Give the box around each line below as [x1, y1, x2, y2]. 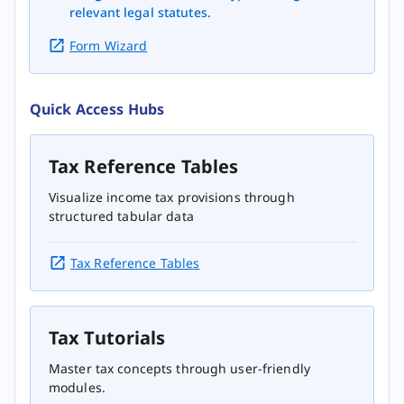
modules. [49, 379, 106, 397]
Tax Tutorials [49, 326, 166, 351]
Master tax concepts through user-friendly [49, 360, 310, 378]
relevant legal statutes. [69, 4, 211, 22]
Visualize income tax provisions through [49, 188, 295, 207]
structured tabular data [49, 207, 194, 225]
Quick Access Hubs [30, 99, 165, 120]
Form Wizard [69, 37, 148, 55]
